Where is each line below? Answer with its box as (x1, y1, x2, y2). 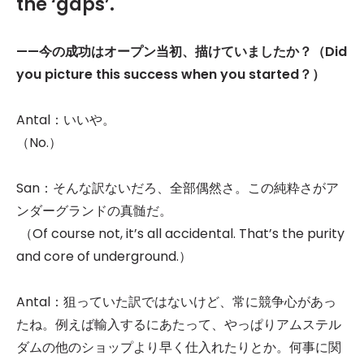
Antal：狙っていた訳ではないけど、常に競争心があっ (16, 292, 336, 312)
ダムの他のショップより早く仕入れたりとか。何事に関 (16, 338, 341, 357)
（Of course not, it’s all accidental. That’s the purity (16, 224, 344, 244)
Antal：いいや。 (16, 110, 115, 130)
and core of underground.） (16, 247, 192, 266)
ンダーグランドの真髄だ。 (16, 201, 172, 221)
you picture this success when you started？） (16, 65, 325, 84)
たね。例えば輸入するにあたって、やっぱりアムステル (16, 315, 341, 335)
